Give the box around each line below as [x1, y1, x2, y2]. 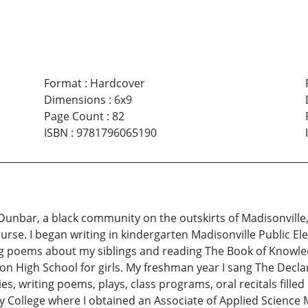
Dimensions [43, 92, 106, 108]
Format [43, 76, 82, 91]
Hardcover [89, 76, 145, 91]
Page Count [43, 109, 104, 124]
